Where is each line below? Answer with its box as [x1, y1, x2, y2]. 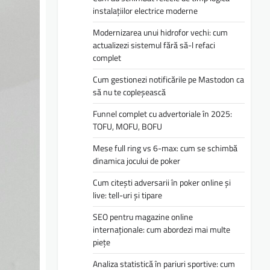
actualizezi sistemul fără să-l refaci [93, 39, 215, 52]
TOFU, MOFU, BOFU [93, 120, 162, 133]
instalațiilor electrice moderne [93, 4, 198, 17]
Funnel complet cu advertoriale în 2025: [93, 107, 232, 121]
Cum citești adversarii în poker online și [93, 176, 231, 189]
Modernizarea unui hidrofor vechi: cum [93, 26, 228, 39]
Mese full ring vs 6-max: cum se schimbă [93, 142, 237, 155]
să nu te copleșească [93, 86, 166, 99]
